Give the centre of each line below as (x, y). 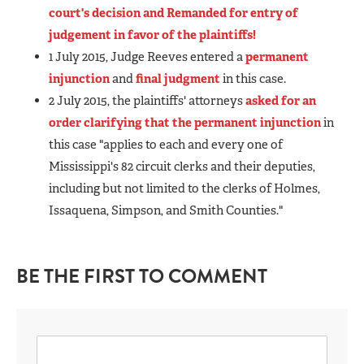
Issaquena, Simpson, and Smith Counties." (166, 210)
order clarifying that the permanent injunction (185, 122)
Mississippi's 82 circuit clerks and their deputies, (182, 166)
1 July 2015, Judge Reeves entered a (147, 56)
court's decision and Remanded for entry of (173, 13)
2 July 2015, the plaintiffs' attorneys (147, 100)
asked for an (281, 100)
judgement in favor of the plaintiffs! (152, 35)
